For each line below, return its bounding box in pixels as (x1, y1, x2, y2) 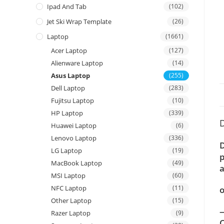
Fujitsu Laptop (51, 96, 94, 105)
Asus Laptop (51, 71, 90, 80)
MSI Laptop (51, 171, 85, 180)
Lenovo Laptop (51, 133, 96, 143)
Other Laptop (51, 196, 91, 205)
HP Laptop (51, 108, 83, 118)
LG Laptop (51, 146, 82, 155)
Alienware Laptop (51, 58, 103, 68)
